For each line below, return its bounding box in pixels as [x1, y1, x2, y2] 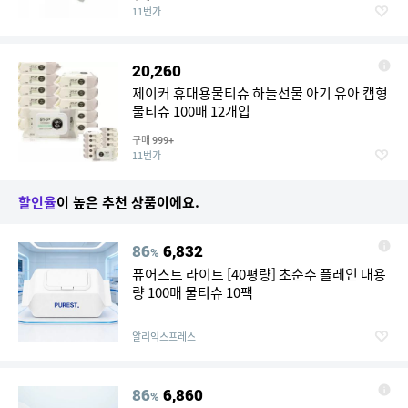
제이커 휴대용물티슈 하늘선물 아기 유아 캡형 [132, 83, 388, 103]
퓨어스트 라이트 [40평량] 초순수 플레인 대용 [132, 264, 279, 284]
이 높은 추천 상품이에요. [56, 192, 199, 212]
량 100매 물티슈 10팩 [132, 282, 253, 302]
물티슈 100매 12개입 [132, 101, 250, 121]
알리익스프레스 [132, 329, 196, 344]
